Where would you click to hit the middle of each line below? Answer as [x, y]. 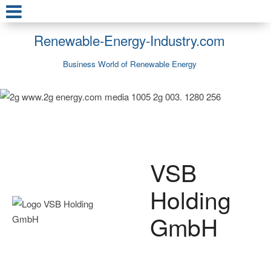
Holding [190, 199]
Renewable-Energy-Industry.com [129, 40]
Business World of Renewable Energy [129, 64]
